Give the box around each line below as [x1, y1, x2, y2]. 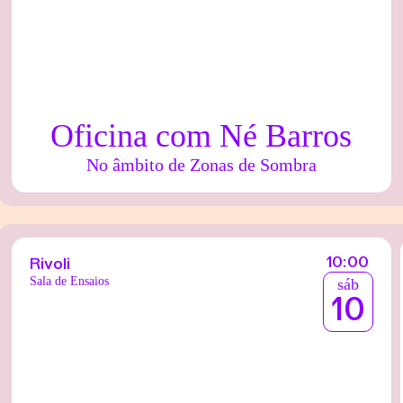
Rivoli [30, 256, 71, 273]
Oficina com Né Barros [50, 117, 353, 154]
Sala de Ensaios [30, 273, 110, 288]
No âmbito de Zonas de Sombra [85, 154, 317, 175]
